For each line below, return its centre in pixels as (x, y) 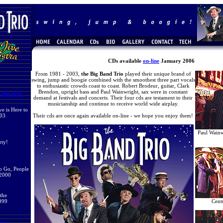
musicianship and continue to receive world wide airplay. (113, 104)
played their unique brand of (157, 74)
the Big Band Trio (101, 74)
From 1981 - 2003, (57, 74)
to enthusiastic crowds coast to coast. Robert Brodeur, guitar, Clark (113, 86)
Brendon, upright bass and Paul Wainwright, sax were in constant (113, 92)
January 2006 (177, 61)
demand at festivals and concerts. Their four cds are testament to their (113, 98)
